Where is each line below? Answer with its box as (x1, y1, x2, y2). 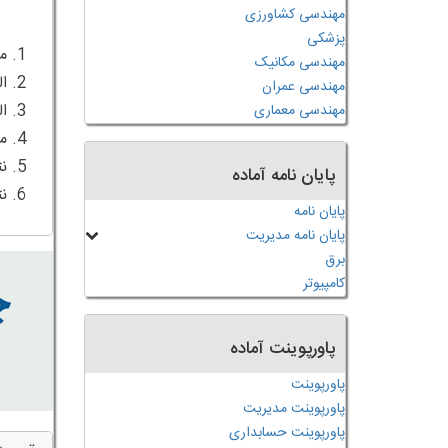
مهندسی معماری (254, 99, 345, 123)
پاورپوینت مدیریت (243, 397, 345, 421)
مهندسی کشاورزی (245, 3, 345, 27)
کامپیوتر (303, 272, 345, 296)
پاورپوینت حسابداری (229, 421, 345, 445)
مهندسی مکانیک (255, 51, 345, 75)
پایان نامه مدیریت (246, 224, 345, 248)
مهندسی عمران (262, 75, 345, 99)
